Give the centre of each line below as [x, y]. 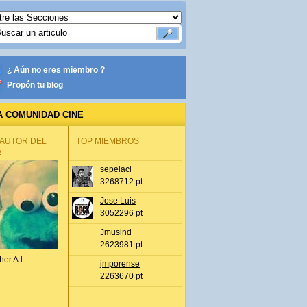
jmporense [120, 264]
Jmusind [116, 232]
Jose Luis [118, 201]
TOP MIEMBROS [108, 141]
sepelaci [116, 169]
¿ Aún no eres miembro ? [56, 70]
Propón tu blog [35, 85]
